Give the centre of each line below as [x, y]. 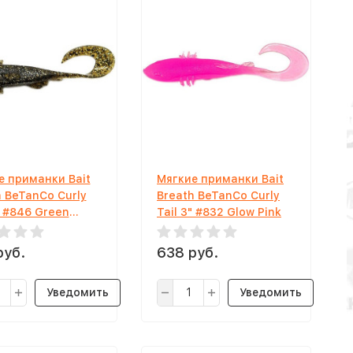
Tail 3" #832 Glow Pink [219, 212]
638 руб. [188, 253]
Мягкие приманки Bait [220, 179]
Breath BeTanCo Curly [218, 195]
